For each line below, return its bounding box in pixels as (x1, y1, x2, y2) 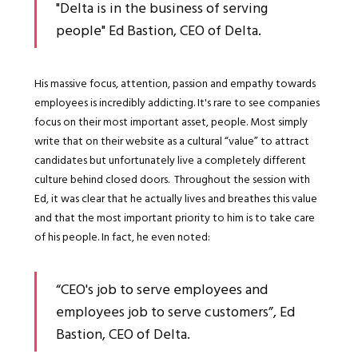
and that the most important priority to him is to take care (34, 208, 315, 225)
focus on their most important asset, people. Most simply (34, 112, 308, 129)
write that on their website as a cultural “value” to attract (34, 131, 309, 149)
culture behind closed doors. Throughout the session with (34, 169, 310, 187)
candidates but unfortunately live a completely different (34, 150, 306, 168)
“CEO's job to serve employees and (55, 277, 268, 300)
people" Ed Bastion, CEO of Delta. (55, 18, 261, 41)
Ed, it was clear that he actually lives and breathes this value (34, 189, 317, 206)
